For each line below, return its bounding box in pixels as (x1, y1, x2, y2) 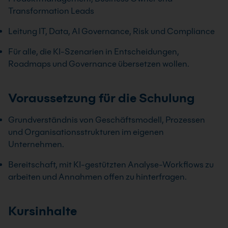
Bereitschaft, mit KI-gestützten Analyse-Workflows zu (8, 160, 214, 169)
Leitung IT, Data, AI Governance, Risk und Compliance (8, 26, 215, 36)
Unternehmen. (8, 139, 64, 149)
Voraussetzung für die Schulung (8, 91, 195, 105)
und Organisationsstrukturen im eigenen (8, 127, 164, 137)
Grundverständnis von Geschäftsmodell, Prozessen (8, 115, 205, 125)
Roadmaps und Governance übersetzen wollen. (8, 59, 189, 69)
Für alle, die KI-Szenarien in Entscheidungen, (8, 47, 179, 56)
